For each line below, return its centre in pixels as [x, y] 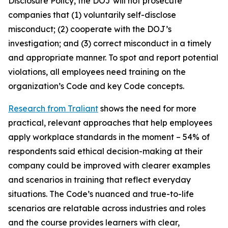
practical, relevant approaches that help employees [110, 123]
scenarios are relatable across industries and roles [107, 208]
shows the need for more [147, 108]
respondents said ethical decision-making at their [105, 151]
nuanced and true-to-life [144, 194]
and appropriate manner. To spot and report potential [113, 58]
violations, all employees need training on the [97, 72]
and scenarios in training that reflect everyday [99, 180]
